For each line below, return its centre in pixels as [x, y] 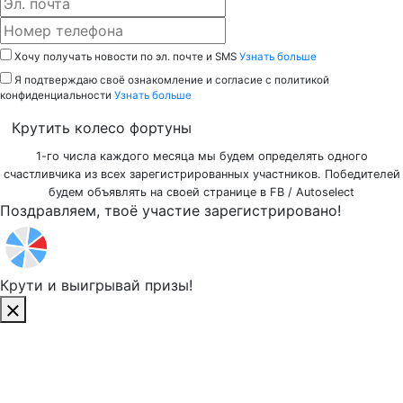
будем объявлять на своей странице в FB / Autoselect [201, 192]
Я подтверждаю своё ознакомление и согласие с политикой [172, 80]
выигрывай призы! [127, 285]
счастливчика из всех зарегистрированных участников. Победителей [201, 174]
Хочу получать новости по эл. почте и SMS [127, 56]
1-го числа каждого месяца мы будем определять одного [201, 156]
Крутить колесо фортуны [102, 127]
